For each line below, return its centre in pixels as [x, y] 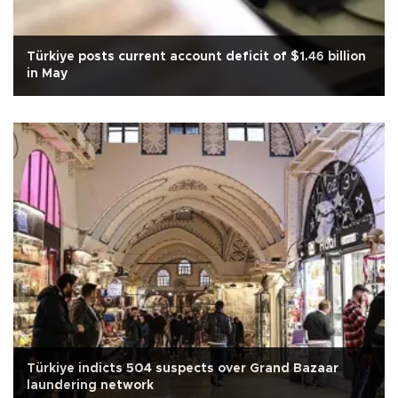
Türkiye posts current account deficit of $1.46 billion [196, 56]
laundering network [90, 385]
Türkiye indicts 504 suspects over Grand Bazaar [183, 368]
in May [47, 73]
